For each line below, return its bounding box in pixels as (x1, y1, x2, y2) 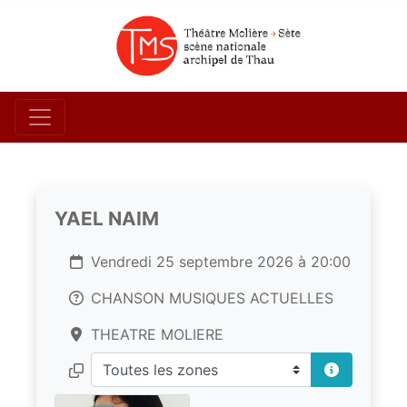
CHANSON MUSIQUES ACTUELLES (91, 289, 333, 308)
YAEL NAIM (55, 207, 159, 231)
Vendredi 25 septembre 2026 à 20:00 (91, 253, 351, 272)
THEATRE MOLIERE (91, 325, 223, 344)
